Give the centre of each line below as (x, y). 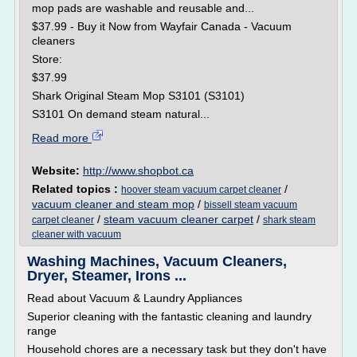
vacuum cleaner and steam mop (113, 204)
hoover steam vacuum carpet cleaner (201, 190)
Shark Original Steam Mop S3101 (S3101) (138, 96)
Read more (62, 138)
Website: (57, 171)
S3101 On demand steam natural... (121, 114)
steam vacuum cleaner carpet (178, 219)
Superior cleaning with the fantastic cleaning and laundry (169, 316)
